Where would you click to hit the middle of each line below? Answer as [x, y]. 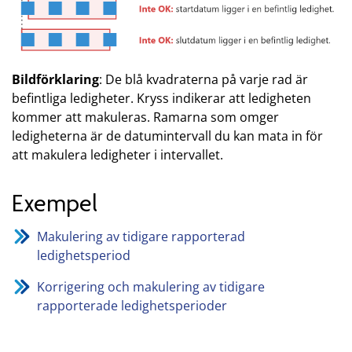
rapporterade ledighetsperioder [132, 305]
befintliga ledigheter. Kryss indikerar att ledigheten [161, 98]
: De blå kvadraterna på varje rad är [203, 79]
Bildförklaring [55, 79]
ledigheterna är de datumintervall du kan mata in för [167, 136]
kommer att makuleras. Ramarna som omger [145, 117]
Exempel [55, 203]
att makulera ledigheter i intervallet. [117, 154]
